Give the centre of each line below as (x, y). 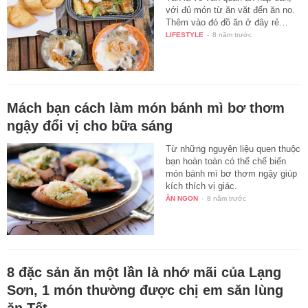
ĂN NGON (182, 199)
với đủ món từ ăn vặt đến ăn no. (231, 10)
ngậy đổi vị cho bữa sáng (90, 126)
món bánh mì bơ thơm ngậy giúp (232, 174)
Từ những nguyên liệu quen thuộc (233, 149)
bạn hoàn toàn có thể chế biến (226, 162)
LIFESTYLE (185, 34)
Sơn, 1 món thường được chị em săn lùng (145, 290)
